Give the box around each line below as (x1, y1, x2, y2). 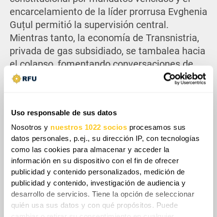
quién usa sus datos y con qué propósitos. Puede (11, 201, 178, 210)
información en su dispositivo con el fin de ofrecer (11, 156, 179, 165)
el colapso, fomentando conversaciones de (9, 59, 193, 70)
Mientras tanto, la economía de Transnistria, (9, 32, 199, 44)
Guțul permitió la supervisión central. (9, 19, 169, 31)
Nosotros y (11, 123, 51, 132)
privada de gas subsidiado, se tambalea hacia (9, 46, 205, 57)
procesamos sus (127, 123, 186, 132)
